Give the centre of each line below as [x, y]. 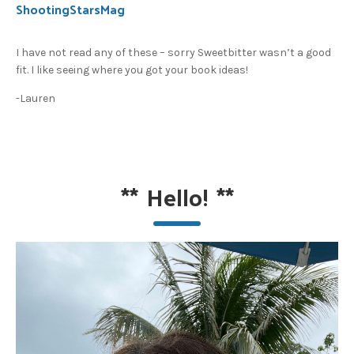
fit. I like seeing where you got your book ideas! [132, 70]
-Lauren [36, 99]
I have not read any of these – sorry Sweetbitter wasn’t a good [173, 53]
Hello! [177, 197]
